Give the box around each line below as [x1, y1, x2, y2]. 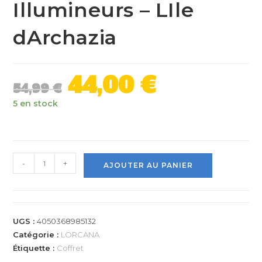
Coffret [57, 243, 84, 253]
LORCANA [61, 230, 100, 240]
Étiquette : [13, 243, 57, 253]
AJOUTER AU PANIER [103, 161, 193, 170]
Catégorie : [13, 230, 61, 240]
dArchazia [13, 25, 117, 50]
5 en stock [13, 98, 58, 109]
